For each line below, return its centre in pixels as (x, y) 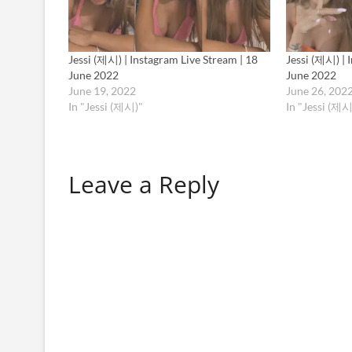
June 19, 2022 (102, 91)
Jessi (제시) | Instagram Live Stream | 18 (163, 60)
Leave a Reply (144, 185)
